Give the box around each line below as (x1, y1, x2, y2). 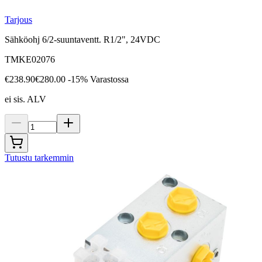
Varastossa (90, 74, 129, 85)
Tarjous (5, 15, 32, 25)
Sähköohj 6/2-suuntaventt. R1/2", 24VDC (5, 35, 160, 45)
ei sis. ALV (5, 94, 46, 105)
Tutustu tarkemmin (5, 153, 74, 163)
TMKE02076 (5, 54, 55, 65)
